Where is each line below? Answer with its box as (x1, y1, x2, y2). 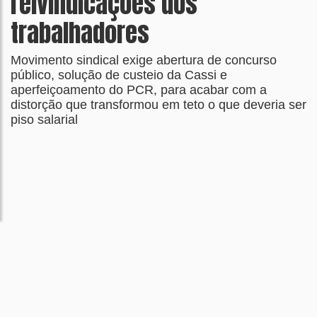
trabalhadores (11, 14, 149, 51)
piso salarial (11, 113, 78, 127)
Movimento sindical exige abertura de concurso (11, 53, 277, 67)
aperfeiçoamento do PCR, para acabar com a (11, 83, 267, 97)
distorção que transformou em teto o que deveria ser (11, 98, 306, 112)
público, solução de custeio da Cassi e (11, 68, 227, 82)
